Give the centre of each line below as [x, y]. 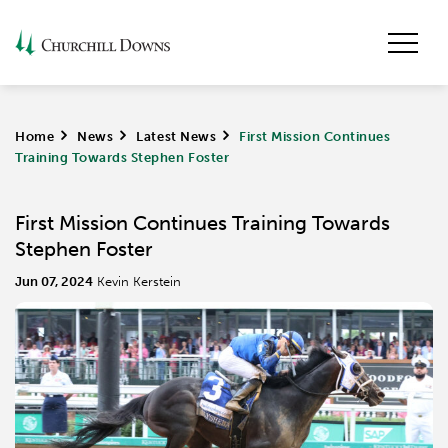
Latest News [176, 136]
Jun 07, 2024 [54, 281]
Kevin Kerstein [139, 281]
